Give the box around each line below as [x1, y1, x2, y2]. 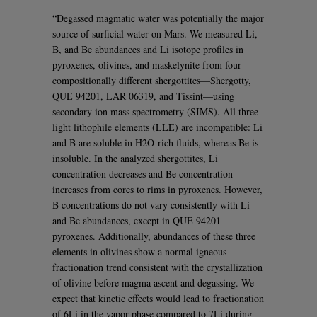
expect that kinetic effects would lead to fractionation [52, 291, 264, 305]
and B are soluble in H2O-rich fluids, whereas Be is [52, 135, 258, 149]
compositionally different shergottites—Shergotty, [52, 73, 251, 87]
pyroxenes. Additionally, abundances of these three [52, 229, 255, 243]
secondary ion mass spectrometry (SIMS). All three [52, 104, 258, 118]
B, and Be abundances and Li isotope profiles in [52, 42, 243, 56]
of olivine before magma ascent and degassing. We [52, 275, 254, 289]
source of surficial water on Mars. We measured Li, [52, 26, 258, 40]
